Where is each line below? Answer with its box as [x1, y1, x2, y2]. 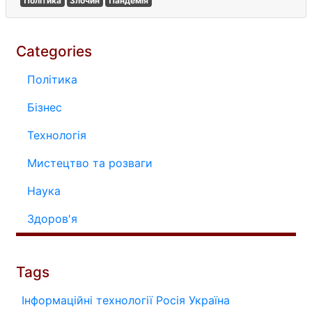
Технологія [27, 128, 86, 142]
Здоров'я [27, 212, 77, 226]
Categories [16, 42, 92, 60]
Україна [189, 293, 230, 307]
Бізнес [27, 100, 62, 114]
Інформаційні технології [22, 293, 153, 307]
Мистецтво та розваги [27, 156, 153, 170]
